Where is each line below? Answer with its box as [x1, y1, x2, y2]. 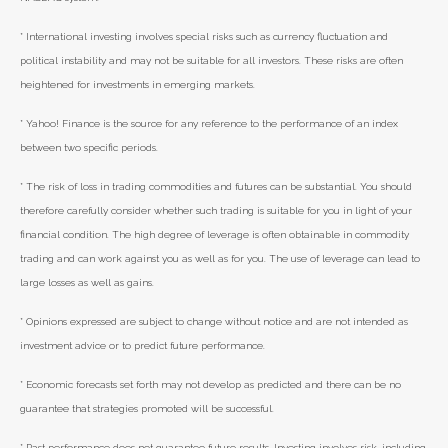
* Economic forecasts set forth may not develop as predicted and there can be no [20, 379, 401, 390]
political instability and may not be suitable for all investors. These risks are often [20, 55, 403, 66]
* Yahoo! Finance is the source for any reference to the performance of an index [20, 118, 398, 129]
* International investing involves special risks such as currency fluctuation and [20, 31, 388, 42]
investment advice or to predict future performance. [20, 340, 265, 351]
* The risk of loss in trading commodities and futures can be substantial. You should [20, 181, 412, 192]
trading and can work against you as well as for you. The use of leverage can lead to [20, 253, 420, 264]
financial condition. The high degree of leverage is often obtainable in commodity [20, 229, 409, 240]
